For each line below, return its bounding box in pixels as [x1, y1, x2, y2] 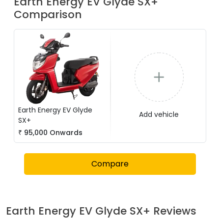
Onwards [48, 128, 82, 137]
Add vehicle [139, 109, 179, 119]
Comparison [14, 7, 82, 22]
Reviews [150, 203, 196, 219]
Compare [91, 158, 129, 169]
